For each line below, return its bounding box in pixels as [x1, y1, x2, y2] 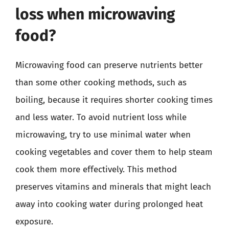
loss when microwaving [15, 5, 175, 24]
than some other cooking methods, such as [15, 77, 187, 88]
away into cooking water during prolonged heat [15, 198, 203, 210]
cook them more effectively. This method [15, 164, 177, 175]
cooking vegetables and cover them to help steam [15, 146, 213, 157]
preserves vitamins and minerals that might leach [15, 181, 211, 192]
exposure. [15, 216, 53, 227]
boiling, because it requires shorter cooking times [15, 94, 213, 105]
